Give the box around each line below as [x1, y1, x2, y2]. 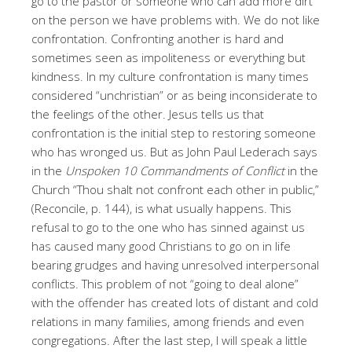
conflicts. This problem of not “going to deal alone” [31, 275, 299, 291]
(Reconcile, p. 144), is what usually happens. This [31, 200, 291, 216]
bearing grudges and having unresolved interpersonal [31, 256, 319, 273]
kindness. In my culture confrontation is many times [31, 68, 309, 84]
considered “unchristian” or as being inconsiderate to [31, 86, 317, 103]
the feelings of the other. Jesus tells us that [31, 105, 264, 122]
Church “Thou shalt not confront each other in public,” [31, 181, 319, 197]
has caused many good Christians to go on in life [31, 237, 291, 254]
